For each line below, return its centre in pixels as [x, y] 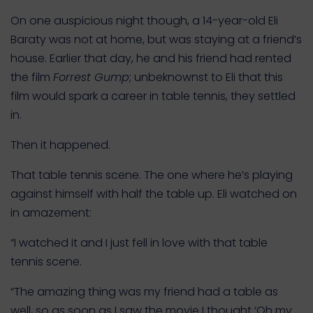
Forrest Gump [91, 77]
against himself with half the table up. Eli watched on [154, 194]
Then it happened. [60, 145]
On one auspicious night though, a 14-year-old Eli [144, 21]
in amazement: [51, 213]
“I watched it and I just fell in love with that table [139, 243]
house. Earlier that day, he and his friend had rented [151, 58]
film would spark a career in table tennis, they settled [153, 96]
